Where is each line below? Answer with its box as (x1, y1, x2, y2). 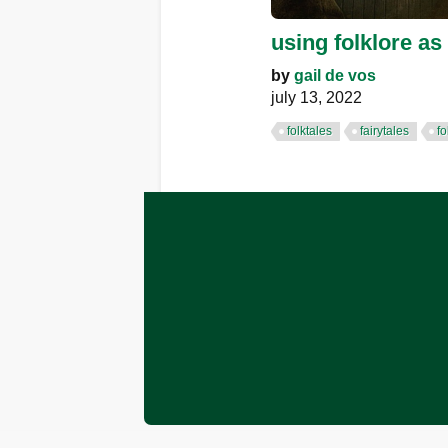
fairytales (360, 124, 409, 139)
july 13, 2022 (271, 89, 362, 107)
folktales (287, 124, 332, 139)
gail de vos (294, 67, 376, 85)
